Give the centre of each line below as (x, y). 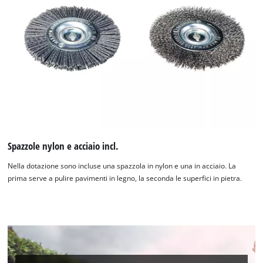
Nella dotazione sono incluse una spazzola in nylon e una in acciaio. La (122, 166)
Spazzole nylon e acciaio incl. (63, 146)
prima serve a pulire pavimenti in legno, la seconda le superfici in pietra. (125, 178)
